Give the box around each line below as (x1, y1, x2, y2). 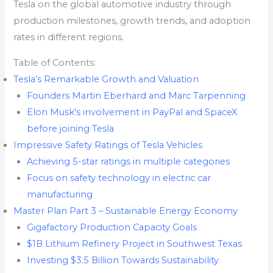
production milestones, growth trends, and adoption (13, 15, 251, 27)
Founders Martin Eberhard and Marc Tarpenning (27, 90, 246, 101)
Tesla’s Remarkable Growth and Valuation (13, 73, 199, 85)
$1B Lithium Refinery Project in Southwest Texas (27, 238, 243, 249)
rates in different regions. (13, 32, 124, 43)
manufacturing (27, 188, 93, 200)
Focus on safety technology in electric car (27, 172, 211, 183)
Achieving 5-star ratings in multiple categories (27, 155, 230, 167)
